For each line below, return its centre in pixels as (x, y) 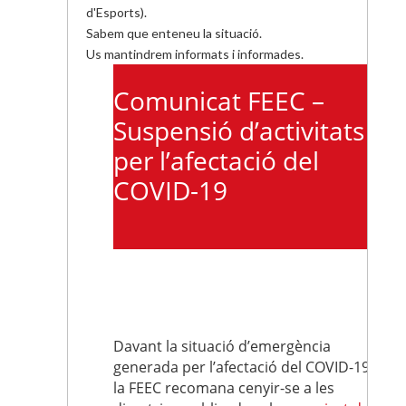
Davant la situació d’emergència (222, 346)
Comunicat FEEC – (219, 101)
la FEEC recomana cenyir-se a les (224, 388)
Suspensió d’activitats (239, 130)
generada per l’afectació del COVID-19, (243, 367)
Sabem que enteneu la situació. (174, 33)
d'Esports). (116, 12)
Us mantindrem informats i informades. (195, 54)
